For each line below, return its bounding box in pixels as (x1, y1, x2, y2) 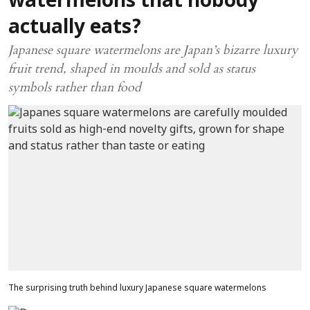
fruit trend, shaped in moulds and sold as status (8, 60, 255, 77)
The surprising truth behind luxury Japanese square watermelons (8, 283, 266, 293)
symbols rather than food (8, 79, 141, 96)
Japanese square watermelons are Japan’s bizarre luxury (8, 42, 298, 59)
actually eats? (8, 17, 141, 40)
